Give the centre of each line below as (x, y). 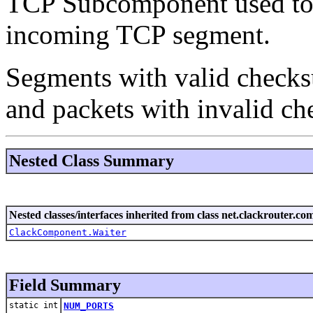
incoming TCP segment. (138, 34)
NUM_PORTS (89, 305)
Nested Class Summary (92, 160)
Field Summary (65, 285)
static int (34, 305)
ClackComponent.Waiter (68, 232)
